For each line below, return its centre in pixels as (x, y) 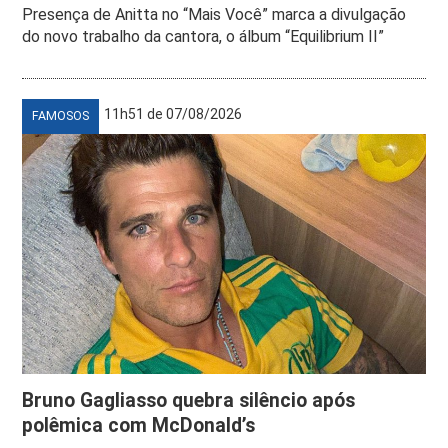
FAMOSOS (61, 115)
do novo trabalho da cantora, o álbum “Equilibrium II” (203, 36)
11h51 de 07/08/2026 (173, 113)
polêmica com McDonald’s (139, 425)
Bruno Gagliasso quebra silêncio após (189, 400)
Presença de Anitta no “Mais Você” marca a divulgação (214, 14)
